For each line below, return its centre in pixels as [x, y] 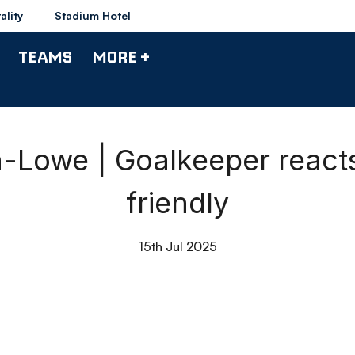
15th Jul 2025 [177, 246]
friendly [177, 203]
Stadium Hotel [93, 15]
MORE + [121, 56]
